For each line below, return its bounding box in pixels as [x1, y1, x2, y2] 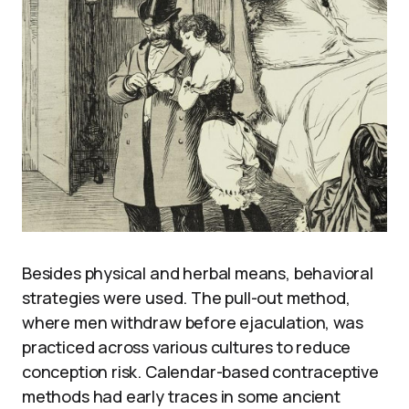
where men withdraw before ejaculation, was [22, 310, 363, 333]
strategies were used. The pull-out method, [22, 286, 351, 309]
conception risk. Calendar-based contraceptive [22, 360, 379, 383]
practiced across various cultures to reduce [22, 335, 351, 358]
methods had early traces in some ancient [22, 384, 341, 407]
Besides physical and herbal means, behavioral [22, 261, 373, 284]
